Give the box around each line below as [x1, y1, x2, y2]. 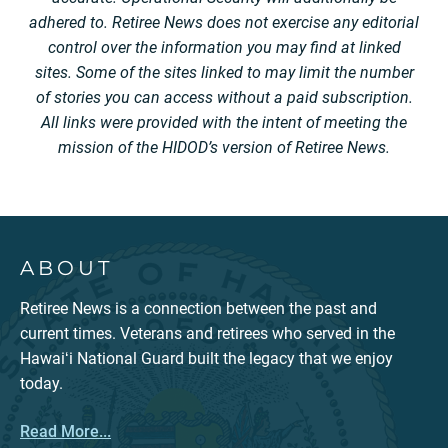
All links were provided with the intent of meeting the [41, 113, 407, 132]
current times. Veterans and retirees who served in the [20, 324, 395, 343]
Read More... [20, 422, 111, 441]
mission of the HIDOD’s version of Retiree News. [58, 138, 390, 157]
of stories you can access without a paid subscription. [35, 88, 413, 107]
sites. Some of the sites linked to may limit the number [34, 63, 414, 82]
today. [20, 374, 63, 393]
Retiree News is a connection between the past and [20, 299, 377, 318]
